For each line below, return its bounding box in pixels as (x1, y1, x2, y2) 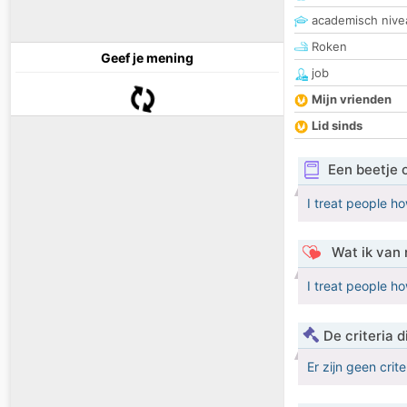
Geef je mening (101, 50, 194, 66)
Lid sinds (312, 118, 362, 134)
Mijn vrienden (312, 92, 392, 107)
